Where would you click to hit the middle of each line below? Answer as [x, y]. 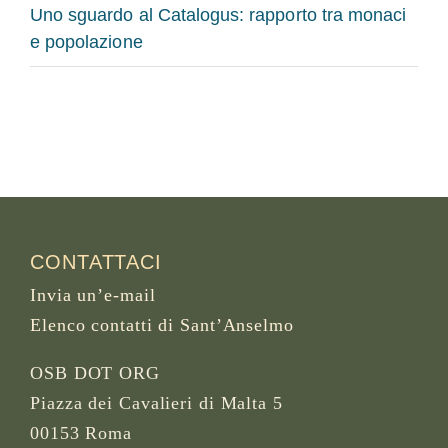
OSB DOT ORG [95, 372]
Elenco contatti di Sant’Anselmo [162, 324]
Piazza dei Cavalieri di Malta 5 [156, 402]
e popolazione [86, 41]
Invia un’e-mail [93, 294]
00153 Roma [81, 432]
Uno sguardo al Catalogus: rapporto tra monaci [218, 14]
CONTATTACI [96, 261]
